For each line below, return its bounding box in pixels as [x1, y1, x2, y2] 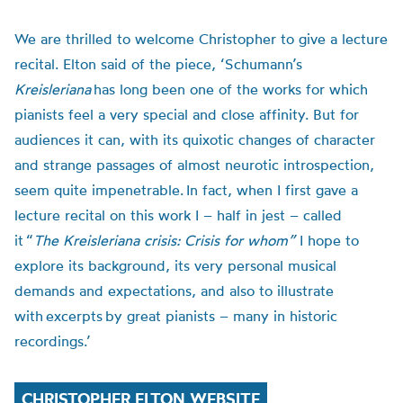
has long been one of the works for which [91, 80, 368, 98]
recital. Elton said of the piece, [14, 55, 220, 73]
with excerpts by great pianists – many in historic [14, 307, 337, 325]
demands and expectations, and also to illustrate [14, 282, 334, 300]
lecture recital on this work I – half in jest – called [14, 206, 342, 224]
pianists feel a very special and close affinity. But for [14, 105, 359, 123]
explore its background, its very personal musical [14, 256, 336, 274]
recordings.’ [14, 332, 91, 350]
